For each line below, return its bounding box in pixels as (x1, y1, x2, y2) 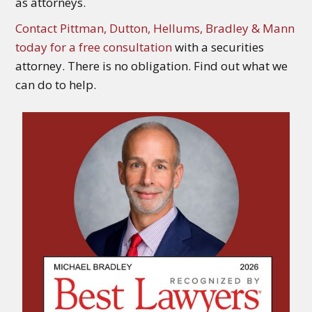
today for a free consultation (15, 39, 173, 56)
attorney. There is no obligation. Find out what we (15, 58, 288, 75)
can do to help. (15, 77, 97, 93)
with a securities (172, 39, 265, 56)
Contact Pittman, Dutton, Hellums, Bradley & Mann (15, 20, 295, 37)
